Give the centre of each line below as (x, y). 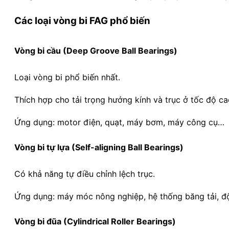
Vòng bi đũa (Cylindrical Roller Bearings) (95, 222)
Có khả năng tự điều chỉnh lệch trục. (85, 174)
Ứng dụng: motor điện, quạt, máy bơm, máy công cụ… (119, 122)
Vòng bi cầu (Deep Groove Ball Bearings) (96, 50)
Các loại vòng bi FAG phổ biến (82, 20)
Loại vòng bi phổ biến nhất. (67, 77)
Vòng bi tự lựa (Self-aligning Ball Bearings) (99, 147)
